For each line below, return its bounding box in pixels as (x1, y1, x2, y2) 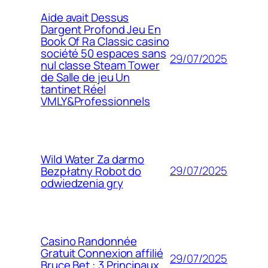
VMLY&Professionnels (41, 93, 151, 109)
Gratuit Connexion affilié (41, 245, 163, 261)
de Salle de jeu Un (41, 69, 130, 85)
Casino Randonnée (41, 233, 137, 249)
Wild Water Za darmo (41, 151, 145, 167)
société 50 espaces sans (41, 45, 166, 61)
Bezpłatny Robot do (41, 163, 142, 179)
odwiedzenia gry (41, 175, 123, 191)
